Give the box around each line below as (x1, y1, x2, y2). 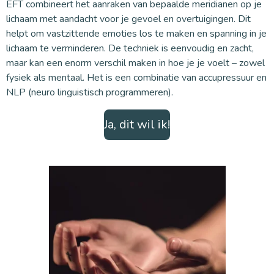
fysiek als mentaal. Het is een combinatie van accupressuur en (6, 71, 267, 85)
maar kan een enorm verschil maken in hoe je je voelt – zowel (6, 56, 265, 70)
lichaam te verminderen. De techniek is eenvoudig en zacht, (6, 42, 254, 56)
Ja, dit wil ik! (104, 116, 170, 133)
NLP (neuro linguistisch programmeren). (6, 86, 173, 100)
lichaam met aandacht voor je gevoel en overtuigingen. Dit (6, 12, 251, 26)
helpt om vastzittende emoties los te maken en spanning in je (6, 27, 267, 41)
